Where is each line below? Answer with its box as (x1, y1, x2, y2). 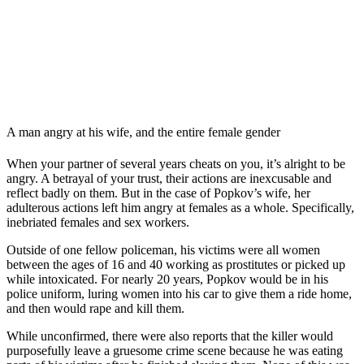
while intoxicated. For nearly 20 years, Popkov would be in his (6, 272, 328, 287)
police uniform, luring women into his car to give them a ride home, (6, 287, 352, 301)
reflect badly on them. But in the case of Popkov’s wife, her (6, 186, 310, 201)
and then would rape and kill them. (6, 301, 188, 316)
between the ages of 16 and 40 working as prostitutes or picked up (6, 258, 345, 272)
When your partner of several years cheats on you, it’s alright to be (6, 157, 345, 171)
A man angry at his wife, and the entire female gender (6, 124, 280, 139)
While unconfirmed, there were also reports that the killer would (6, 329, 333, 344)
